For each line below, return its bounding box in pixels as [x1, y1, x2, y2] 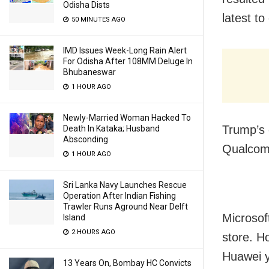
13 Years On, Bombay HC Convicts [63, 258, 192, 268]
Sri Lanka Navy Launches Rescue [63, 180, 187, 190]
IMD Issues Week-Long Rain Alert [63, 46, 187, 55]
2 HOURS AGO [70, 228, 115, 236]
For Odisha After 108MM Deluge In [63, 56, 193, 66]
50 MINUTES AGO [70, 16, 125, 23]
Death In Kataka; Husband [63, 124, 160, 133]
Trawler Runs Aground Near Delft [63, 202, 188, 211]
